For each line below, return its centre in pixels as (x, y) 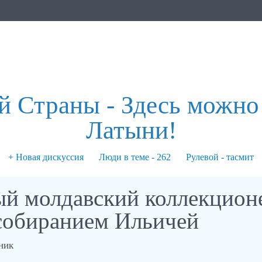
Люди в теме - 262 (135, 157)
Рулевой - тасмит (220, 157)
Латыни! (131, 130)
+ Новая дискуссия (46, 157)
